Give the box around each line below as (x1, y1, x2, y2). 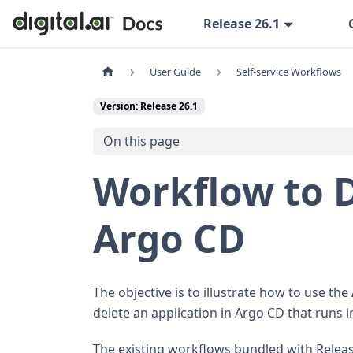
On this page (102, 132, 180, 150)
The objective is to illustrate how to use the (93, 283, 351, 301)
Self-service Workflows (236, 65, 341, 80)
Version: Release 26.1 (100, 99, 198, 113)
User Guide (150, 65, 202, 80)
